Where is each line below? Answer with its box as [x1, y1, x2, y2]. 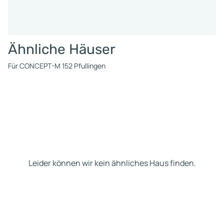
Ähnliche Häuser [8, 40, 115, 57]
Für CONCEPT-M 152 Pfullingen [8, 60, 105, 70]
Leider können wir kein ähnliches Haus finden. [28, 157, 196, 169]
